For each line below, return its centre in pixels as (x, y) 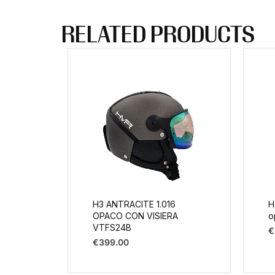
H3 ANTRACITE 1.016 (134, 204)
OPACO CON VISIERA (135, 216)
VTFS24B (112, 228)
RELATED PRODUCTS (158, 37)
